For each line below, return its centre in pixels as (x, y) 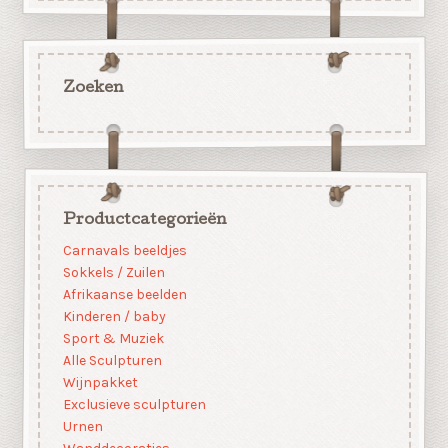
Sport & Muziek (113, 339)
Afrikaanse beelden (124, 295)
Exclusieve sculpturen (134, 405)
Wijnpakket (100, 383)
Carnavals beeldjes (124, 251)
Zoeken (93, 88)
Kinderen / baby (114, 317)
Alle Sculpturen (112, 361)
